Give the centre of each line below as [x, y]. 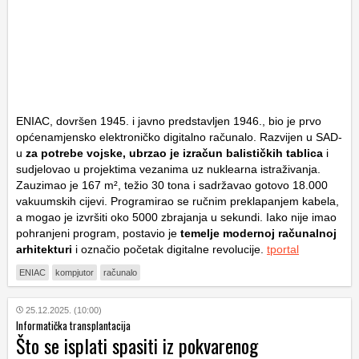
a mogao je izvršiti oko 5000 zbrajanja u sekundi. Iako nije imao [176, 217]
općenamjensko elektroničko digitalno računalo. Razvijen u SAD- [179, 137]
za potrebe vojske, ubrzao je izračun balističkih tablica [173, 153]
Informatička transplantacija [73, 325]
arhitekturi [44, 249]
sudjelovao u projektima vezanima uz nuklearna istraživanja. [168, 169]
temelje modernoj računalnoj [258, 233]
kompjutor [75, 272]
